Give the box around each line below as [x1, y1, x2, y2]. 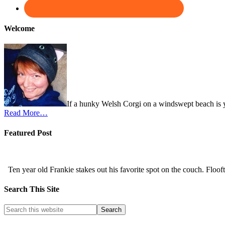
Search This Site [4, 185, 59, 194]
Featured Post [4, 128, 52, 137]
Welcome [4, 24, 35, 33]
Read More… [4, 108, 48, 118]
